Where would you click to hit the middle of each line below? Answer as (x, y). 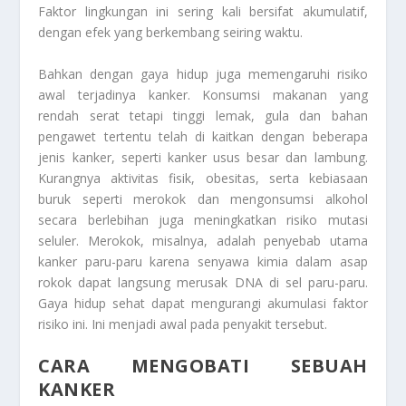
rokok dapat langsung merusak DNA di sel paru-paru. (203, 282)
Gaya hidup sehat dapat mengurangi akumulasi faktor (203, 303)
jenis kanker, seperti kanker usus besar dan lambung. (203, 157)
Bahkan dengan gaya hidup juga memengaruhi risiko (203, 73)
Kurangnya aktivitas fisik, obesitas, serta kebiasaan (203, 178)
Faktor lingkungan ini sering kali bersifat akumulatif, (203, 12)
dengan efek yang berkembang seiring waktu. (171, 33)
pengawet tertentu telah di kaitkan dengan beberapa (203, 136)
